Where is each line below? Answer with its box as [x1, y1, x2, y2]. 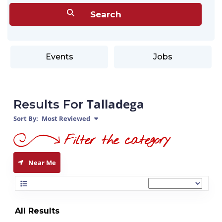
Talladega [87, 96, 144, 112]
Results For [13, 97, 87, 111]
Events [45, 52, 73, 61]
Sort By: [13, 114, 38, 123]
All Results [15, 206, 59, 216]
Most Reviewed [40, 114, 90, 123]
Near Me [28, 158, 56, 167]
